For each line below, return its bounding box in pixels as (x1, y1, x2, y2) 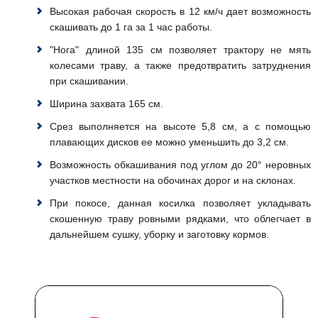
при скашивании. (50, 75, 128, 87)
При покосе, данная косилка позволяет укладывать (50, 197, 311, 209)
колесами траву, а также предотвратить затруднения (50, 59, 311, 71)
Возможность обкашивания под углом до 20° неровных (50, 158, 311, 170)
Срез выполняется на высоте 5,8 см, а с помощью (50, 120, 311, 132)
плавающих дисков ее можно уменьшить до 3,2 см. (50, 136, 289, 148)
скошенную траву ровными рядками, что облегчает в (50, 212, 311, 224)
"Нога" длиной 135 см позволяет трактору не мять (50, 43, 311, 55)
